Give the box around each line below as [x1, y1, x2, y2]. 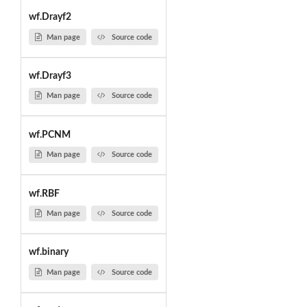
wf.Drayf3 [28, 71, 71, 82]
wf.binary [28, 247, 69, 258]
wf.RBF [28, 188, 60, 199]
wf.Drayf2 [28, 12, 71, 23]
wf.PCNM [28, 130, 71, 140]
